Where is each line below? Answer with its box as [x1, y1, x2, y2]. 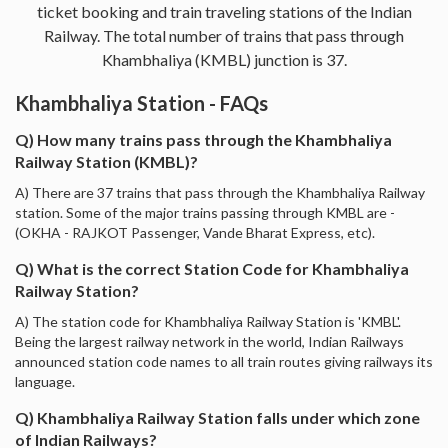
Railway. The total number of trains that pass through [44, 25, 404, 45]
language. [15, 372, 75, 390]
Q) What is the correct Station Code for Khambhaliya [15, 258, 409, 278]
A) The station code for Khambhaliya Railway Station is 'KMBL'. [15, 312, 401, 330]
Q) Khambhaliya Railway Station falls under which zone [15, 407, 420, 427]
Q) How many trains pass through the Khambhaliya [15, 129, 392, 149]
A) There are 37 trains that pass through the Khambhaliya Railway [15, 183, 425, 201]
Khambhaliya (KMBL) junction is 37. [101, 49, 347, 69]
